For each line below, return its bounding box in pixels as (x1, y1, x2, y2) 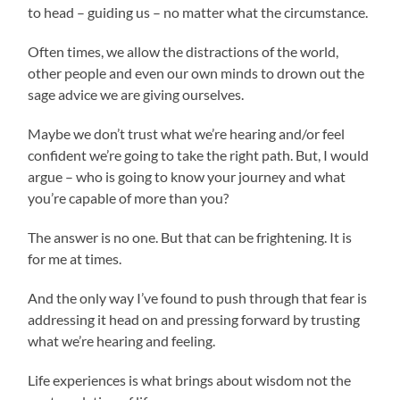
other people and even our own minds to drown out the (28, 63, 365, 81)
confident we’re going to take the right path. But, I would (28, 146, 370, 163)
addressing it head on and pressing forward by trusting (28, 310, 361, 328)
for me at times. (28, 249, 122, 267)
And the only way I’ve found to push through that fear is (28, 288, 368, 306)
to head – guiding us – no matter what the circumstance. (28, 3, 369, 21)
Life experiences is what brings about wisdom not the (28, 371, 352, 388)
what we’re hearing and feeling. (28, 331, 216, 349)
